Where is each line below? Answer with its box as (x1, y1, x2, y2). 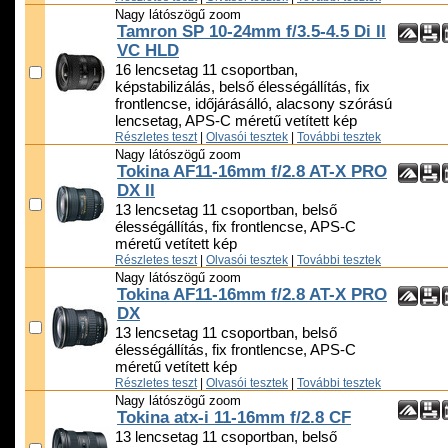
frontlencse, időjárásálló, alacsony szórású (115, 96, 392, 113)
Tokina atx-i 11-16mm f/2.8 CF (117, 408, 351, 428)
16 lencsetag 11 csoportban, (115, 62, 298, 79)
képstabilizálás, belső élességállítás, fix (115, 79, 370, 96)
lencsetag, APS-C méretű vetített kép (115, 113, 357, 130)
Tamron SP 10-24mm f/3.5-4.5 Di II (117, 22, 386, 42)
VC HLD (117, 41, 179, 61)
